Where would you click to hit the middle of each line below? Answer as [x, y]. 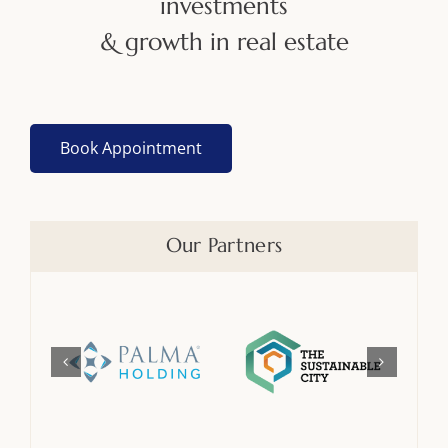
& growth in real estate [224, 42]
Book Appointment [130, 148]
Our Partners [224, 246]
